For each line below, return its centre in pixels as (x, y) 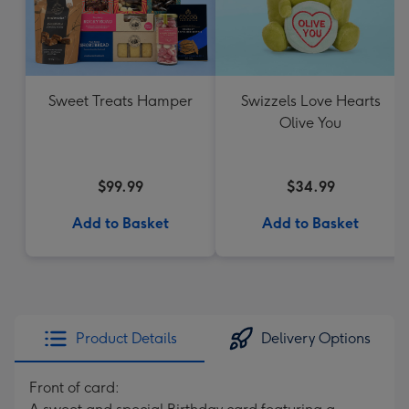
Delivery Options (316, 338)
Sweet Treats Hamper (121, 101)
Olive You (310, 123)
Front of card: (74, 388)
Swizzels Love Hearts (310, 101)
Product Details (126, 338)
